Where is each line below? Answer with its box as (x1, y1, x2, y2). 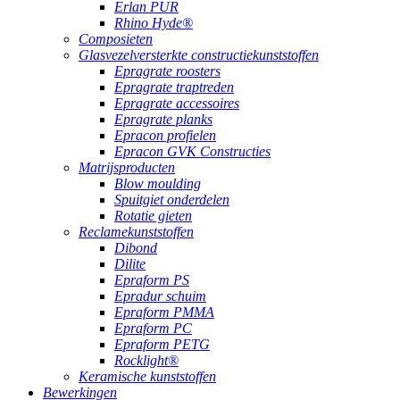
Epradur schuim (114, 288, 206, 304)
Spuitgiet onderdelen (114, 192, 229, 207)
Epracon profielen (114, 128, 216, 143)
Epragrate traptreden (114, 79, 234, 95)
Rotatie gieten (114, 208, 192, 223)
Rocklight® (114, 353, 179, 368)
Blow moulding (114, 176, 201, 191)
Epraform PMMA (114, 304, 214, 320)
